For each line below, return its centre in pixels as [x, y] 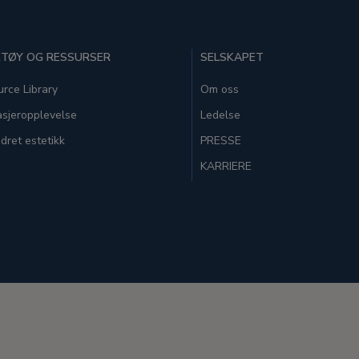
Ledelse [220, 115]
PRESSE [221, 141]
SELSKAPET [232, 57]
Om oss [220, 89]
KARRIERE [226, 166]
